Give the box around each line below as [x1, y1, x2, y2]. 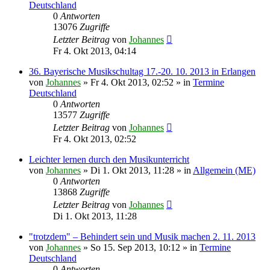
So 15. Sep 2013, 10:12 [90, 242, 180, 253]
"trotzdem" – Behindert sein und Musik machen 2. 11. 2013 [29, 231, 256, 242]
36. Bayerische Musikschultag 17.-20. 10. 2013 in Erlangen [29, 66, 256, 77]
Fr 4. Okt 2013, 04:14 [53, 45, 136, 56]
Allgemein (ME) [193, 165, 256, 175]
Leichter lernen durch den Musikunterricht [29, 154, 189, 165]
